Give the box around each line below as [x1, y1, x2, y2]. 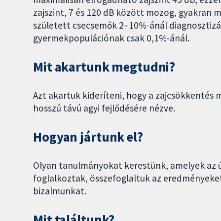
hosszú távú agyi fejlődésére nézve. [33, 102, 176, 114]
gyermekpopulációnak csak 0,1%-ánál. [33, 32, 190, 44]
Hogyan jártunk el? [33, 128, 143, 145]
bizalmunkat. [33, 184, 87, 197]
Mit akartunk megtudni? [33, 59, 176, 75]
